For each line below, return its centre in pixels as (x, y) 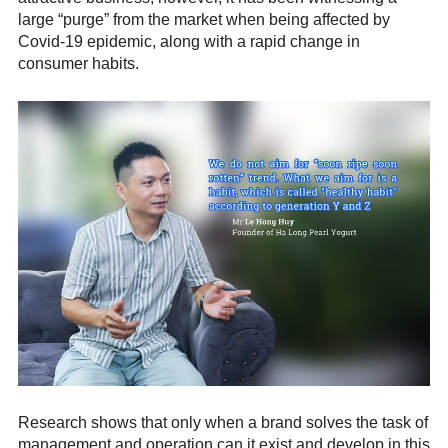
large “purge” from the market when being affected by (204, 19)
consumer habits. (78, 63)
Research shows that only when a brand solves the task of (223, 423)
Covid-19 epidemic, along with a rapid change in (189, 41)
